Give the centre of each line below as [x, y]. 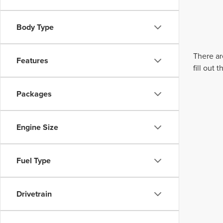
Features [32, 60]
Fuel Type [34, 161]
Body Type [35, 27]
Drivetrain [34, 194]
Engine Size [37, 127]
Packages [34, 94]
